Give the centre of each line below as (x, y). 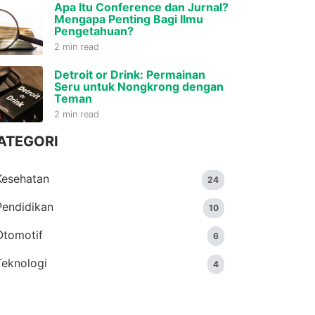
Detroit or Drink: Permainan (130, 75)
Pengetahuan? (94, 31)
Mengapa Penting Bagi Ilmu (129, 19)
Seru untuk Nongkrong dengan (139, 86)
